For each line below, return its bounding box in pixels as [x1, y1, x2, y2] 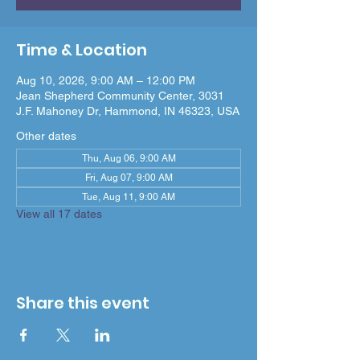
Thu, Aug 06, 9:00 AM [81, 153, 176, 164]
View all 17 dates [16, 207, 102, 220]
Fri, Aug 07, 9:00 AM [84, 172, 173, 183]
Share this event [16, 292, 149, 314]
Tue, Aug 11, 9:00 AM [82, 191, 175, 202]
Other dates [16, 129, 76, 142]
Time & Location [16, 39, 147, 61]
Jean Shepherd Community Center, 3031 [16, 89, 224, 102]
